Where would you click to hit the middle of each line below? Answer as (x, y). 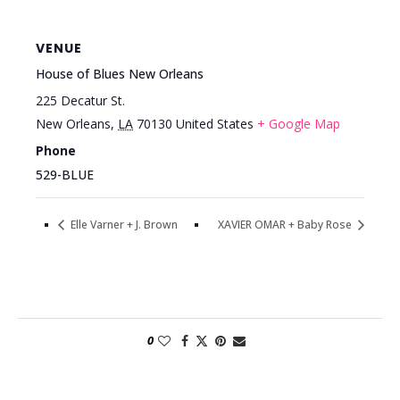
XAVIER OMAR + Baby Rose (286, 225)
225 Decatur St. (80, 100)
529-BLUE (65, 174)
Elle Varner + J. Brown (123, 225)
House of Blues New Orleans (120, 73)
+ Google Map (299, 123)
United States (215, 123)
